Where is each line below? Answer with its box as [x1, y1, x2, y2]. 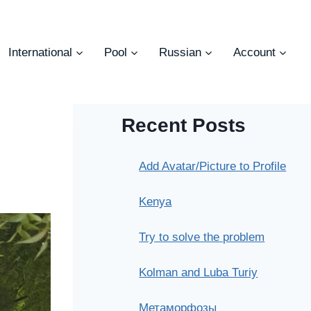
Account [233, 45, 276, 59]
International [8, 45, 72, 59]
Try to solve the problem [139, 230, 265, 244]
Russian [158, 45, 201, 59]
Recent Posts [121, 115, 246, 136]
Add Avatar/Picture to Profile [139, 160, 287, 173]
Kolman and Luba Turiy [139, 266, 258, 279]
